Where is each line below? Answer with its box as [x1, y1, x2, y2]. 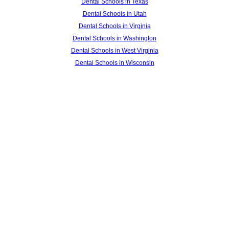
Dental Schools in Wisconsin [75, 59, 154, 66]
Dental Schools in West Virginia [71, 47, 158, 54]
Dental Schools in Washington [73, 34, 156, 42]
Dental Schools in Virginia [78, 22, 151, 30]
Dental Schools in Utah [82, 10, 147, 17]
